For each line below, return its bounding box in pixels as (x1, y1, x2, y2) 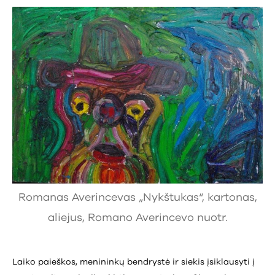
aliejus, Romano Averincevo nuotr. (47, 212, 228, 223)
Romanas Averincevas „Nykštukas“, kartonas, (18, 192, 257, 203)
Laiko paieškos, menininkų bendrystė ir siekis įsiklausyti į (12, 257, 255, 266)
